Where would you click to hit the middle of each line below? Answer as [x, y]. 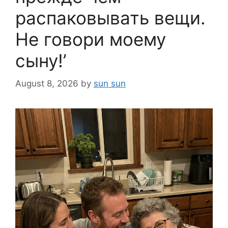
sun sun [110, 83]
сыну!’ [41, 61]
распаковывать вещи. [110, 18]
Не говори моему [91, 39]
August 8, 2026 [47, 83]
